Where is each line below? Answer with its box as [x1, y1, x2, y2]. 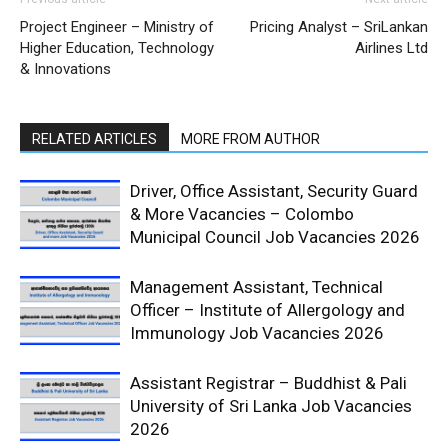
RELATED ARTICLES [32, 131, 157, 147]
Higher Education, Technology [20, 39, 214, 57]
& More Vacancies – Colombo [130, 204, 354, 224]
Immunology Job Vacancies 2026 [130, 323, 384, 343]
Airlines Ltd [355, 39, 428, 57]
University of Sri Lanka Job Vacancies [130, 396, 412, 416]
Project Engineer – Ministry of [20, 18, 214, 36]
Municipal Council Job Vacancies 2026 [130, 227, 420, 247]
